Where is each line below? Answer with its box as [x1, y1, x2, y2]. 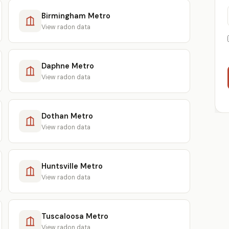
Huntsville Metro [41, 161, 103, 171]
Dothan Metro [41, 111, 93, 121]
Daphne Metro [41, 61, 94, 71]
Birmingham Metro [41, 11, 110, 20]
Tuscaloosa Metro [41, 211, 108, 221]
